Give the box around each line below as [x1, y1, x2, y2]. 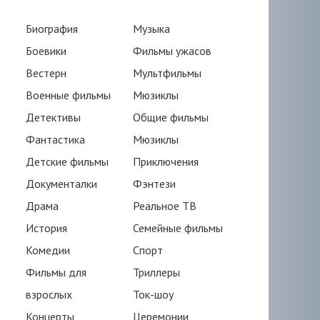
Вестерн [26, 66, 66, 80]
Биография [26, 21, 78, 36]
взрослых [26, 287, 72, 301]
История [26, 221, 67, 235]
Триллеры [133, 265, 180, 279]
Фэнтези [133, 176, 176, 191]
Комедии [26, 243, 70, 257]
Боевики [26, 44, 66, 58]
